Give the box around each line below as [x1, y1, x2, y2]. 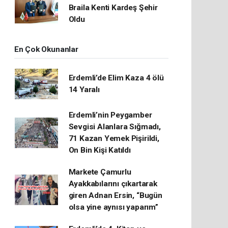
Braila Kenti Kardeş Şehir [68, 3, 158, 13]
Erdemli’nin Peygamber [68, 110, 152, 120]
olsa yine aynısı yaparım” [68, 203, 158, 212]
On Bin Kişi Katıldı [68, 146, 131, 155]
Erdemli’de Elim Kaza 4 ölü [68, 73, 164, 83]
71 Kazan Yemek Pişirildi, [68, 134, 159, 144]
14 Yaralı [68, 85, 100, 95]
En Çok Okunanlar [14, 45, 78, 54]
